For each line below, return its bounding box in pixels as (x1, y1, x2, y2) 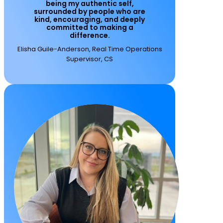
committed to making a (46, 22, 133, 32)
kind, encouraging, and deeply (34, 14, 145, 24)
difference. (69, 30, 110, 40)
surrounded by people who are (34, 6, 145, 16)
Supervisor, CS (66, 54, 113, 64)
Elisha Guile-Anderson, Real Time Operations (17, 44, 162, 54)
